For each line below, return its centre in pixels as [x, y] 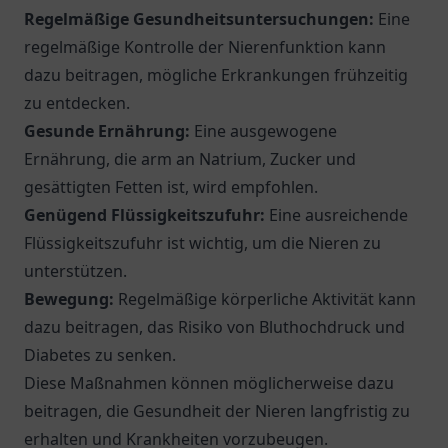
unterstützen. [75, 271]
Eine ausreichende [336, 215]
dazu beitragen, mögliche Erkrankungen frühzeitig [216, 75]
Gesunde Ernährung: [107, 131]
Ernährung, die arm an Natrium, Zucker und [190, 159]
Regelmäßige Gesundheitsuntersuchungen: [199, 19]
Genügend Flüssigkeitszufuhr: [144, 215]
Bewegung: [69, 299]
